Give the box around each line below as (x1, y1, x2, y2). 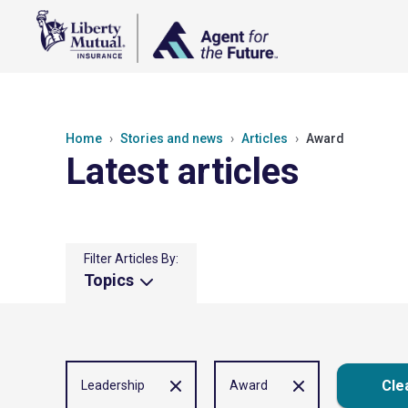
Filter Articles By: (84, 251, 178, 266)
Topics (84, 270, 138, 290)
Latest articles (66, 150, 300, 193)
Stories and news (120, 131, 223, 146)
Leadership (81, 378, 145, 393)
